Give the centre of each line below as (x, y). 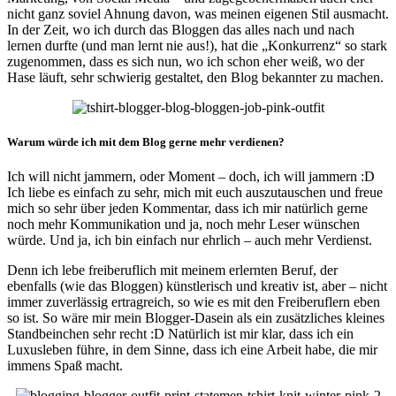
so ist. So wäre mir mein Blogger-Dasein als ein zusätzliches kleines (196, 318)
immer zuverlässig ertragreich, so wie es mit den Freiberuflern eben (194, 302)
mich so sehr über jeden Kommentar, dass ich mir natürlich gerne (187, 209)
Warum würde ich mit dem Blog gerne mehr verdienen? (146, 142)
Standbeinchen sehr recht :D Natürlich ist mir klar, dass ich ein (180, 334)
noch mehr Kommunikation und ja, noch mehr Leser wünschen (183, 225)
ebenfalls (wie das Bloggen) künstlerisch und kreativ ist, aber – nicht (197, 286)
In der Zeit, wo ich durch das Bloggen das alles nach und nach (181, 30)
